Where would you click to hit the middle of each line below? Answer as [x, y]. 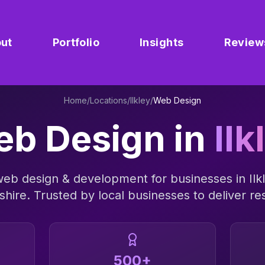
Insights [161, 42]
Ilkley [140, 100]
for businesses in [198, 179]
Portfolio [76, 42]
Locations [109, 100]
